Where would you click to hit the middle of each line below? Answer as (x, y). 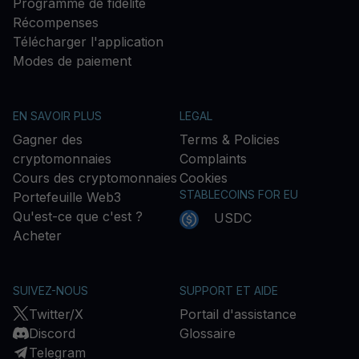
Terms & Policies (230, 140)
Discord (52, 334)
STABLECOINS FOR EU (239, 195)
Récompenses (56, 23)
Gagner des (48, 140)
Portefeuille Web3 (67, 198)
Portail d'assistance (238, 315)
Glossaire (208, 334)
